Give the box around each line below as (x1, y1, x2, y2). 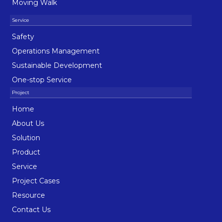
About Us (12, 119, 44, 128)
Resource (12, 191, 45, 200)
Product (12, 148, 40, 157)
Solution (12, 133, 40, 143)
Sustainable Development (12, 61, 102, 70)
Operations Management (12, 47, 100, 56)
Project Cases (12, 176, 59, 186)
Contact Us (12, 205, 51, 215)
